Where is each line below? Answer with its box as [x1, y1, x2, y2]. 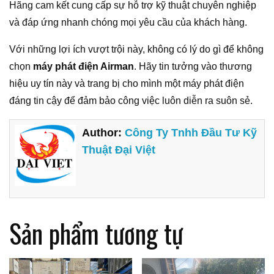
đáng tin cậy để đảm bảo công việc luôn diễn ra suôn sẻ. [9, 95, 253, 106]
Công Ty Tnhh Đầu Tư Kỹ [125, 127, 257, 139]
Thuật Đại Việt [82, 144, 156, 157]
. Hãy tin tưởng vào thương [134, 61, 252, 72]
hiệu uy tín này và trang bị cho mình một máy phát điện [9, 78, 244, 89]
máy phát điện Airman [33, 61, 134, 72]
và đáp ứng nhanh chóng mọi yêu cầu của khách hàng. [9, 17, 247, 28]
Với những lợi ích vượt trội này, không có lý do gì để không [9, 43, 264, 54]
